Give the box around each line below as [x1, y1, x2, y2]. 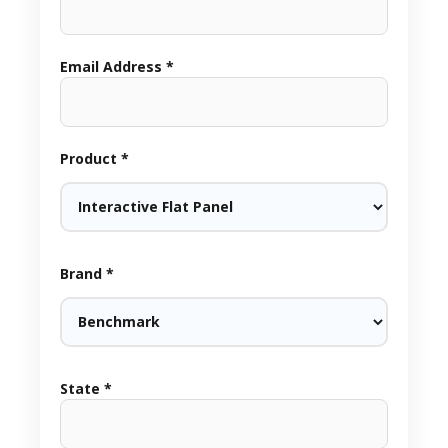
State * [60, 378, 112, 398]
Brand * [60, 263, 114, 283]
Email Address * [60, 56, 174, 76]
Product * [60, 148, 129, 168]
